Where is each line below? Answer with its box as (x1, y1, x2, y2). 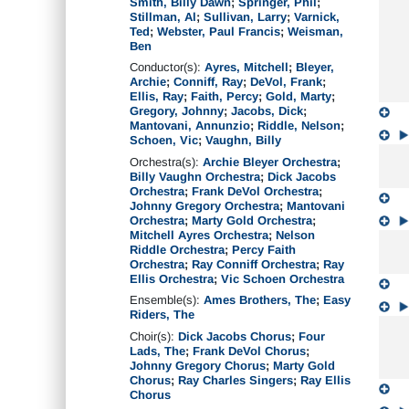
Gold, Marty (266, 89, 331, 103)
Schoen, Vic (130, 133, 198, 147)
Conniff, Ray (173, 75, 243, 89)
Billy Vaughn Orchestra (130, 169, 260, 184)
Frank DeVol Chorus (193, 343, 306, 358)
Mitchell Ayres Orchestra (130, 227, 268, 242)
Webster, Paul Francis (157, 24, 280, 38)
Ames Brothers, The (204, 293, 316, 307)
